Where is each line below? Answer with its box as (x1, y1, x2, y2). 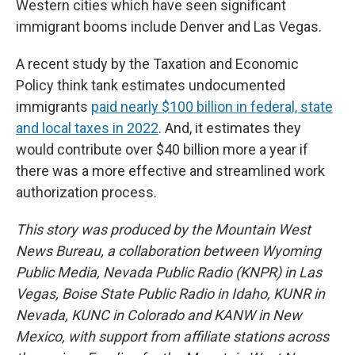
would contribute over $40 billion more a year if (16, 141, 308, 158)
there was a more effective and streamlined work (16, 162, 325, 180)
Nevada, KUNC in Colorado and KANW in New (16, 307, 302, 324)
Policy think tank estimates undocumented (16, 77, 285, 94)
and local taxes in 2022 (16, 120, 158, 137)
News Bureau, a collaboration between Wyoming (16, 242, 321, 260)
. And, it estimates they (158, 120, 301, 137)
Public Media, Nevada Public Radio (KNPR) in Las (16, 264, 322, 281)
